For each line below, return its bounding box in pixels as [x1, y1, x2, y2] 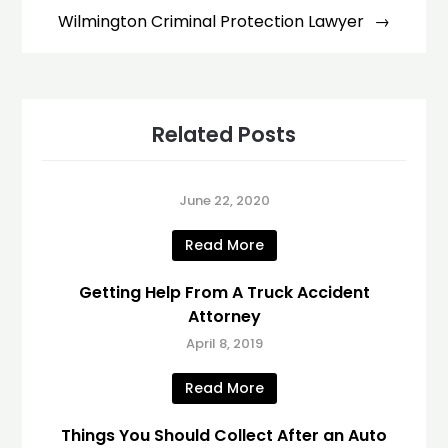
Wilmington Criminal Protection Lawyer [58, 9, 364, 33]
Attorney [187, 304, 261, 328]
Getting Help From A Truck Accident [78, 280, 370, 304]
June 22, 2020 [178, 190, 270, 210]
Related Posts [152, 119, 296, 149]
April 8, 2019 [185, 333, 263, 353]
